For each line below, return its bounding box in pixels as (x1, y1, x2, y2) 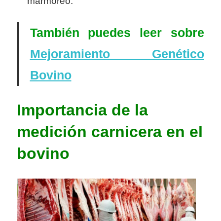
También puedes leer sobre (30, 25, 204, 39)
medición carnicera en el (17, 122, 203, 141)
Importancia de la (17, 101, 148, 119)
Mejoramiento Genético (30, 46, 204, 61)
